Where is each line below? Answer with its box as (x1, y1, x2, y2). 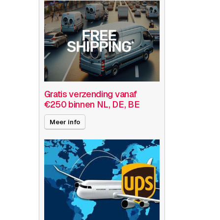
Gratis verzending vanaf (44, 88, 137, 100)
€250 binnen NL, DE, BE (44, 98, 140, 110)
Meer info (49, 117, 80, 126)
